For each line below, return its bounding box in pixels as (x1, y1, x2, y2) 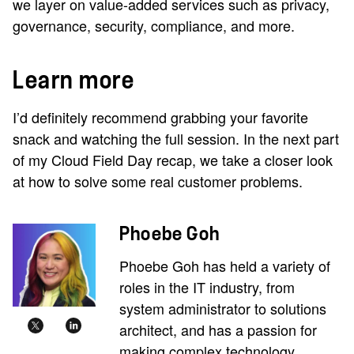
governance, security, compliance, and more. (13, 15, 295, 36)
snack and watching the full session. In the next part (13, 128, 339, 149)
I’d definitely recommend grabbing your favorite (13, 107, 308, 128)
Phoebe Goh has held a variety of (119, 255, 330, 277)
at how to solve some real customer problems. (13, 171, 303, 192)
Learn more (13, 69, 134, 93)
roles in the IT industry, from (119, 277, 295, 298)
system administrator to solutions (119, 298, 326, 319)
